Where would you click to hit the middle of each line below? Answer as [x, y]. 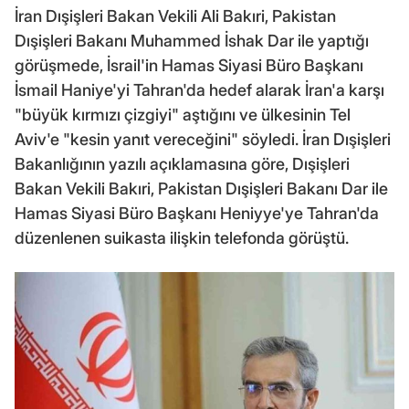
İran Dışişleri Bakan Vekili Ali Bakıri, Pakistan [175, 16]
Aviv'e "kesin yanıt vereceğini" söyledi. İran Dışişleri [203, 140]
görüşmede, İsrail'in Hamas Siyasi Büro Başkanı [189, 66]
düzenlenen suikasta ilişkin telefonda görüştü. [182, 238]
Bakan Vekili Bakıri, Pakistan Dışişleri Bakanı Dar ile [201, 189]
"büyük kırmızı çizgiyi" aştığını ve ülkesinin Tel [183, 115]
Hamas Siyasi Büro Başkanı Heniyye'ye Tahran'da [197, 214]
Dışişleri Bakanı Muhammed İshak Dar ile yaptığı [192, 41]
